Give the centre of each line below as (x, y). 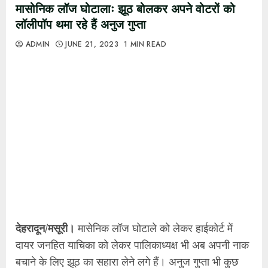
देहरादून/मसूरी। (45, 228)
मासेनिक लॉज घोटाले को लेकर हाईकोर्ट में (154, 228)
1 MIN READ (145, 44)
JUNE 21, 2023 (92, 44)
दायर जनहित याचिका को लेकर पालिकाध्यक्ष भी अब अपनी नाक (132, 244)
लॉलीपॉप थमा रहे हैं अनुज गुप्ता (81, 25)
